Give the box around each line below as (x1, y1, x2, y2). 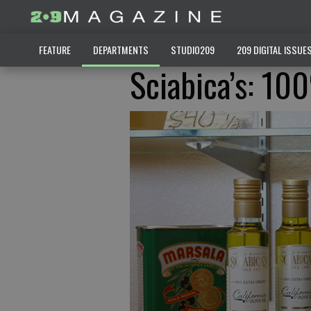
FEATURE (38, 42, 71, 57)
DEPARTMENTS (92, 42, 149, 57)
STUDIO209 (170, 42, 215, 57)
